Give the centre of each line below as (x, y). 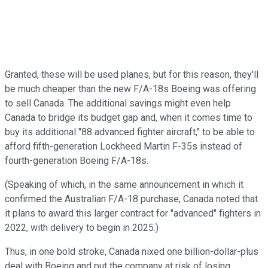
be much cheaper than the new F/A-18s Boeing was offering (130, 89)
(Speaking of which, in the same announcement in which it (124, 184)
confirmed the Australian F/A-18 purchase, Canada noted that (131, 199)
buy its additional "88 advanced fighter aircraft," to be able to (130, 132)
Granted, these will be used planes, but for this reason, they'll (132, 74)
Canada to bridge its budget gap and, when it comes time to (129, 117)
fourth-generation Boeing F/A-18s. (77, 160)
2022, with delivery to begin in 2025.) (82, 227)
